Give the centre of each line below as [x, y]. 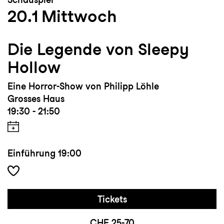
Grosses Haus [36, 99]
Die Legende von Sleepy [98, 49]
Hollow [34, 67]
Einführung [31, 153]
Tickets [112, 199]
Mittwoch [79, 16]
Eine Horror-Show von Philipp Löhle [83, 86]
